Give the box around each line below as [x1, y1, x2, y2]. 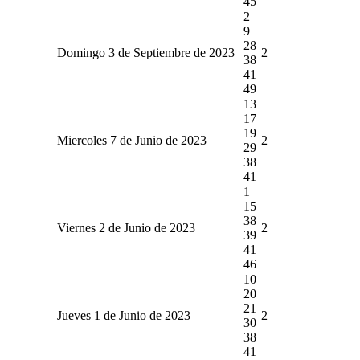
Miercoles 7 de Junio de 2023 [56, 133, 207, 147]
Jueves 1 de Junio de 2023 [56, 308, 190, 322]
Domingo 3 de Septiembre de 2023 [56, 45, 235, 59]
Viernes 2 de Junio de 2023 [56, 220, 195, 235]
